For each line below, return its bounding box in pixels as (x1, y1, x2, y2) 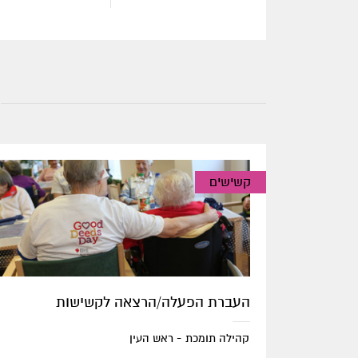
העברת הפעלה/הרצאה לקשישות (55, 293, 250, 311)
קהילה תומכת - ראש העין (129, 332, 250, 345)
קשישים (209, 174, 252, 190)
